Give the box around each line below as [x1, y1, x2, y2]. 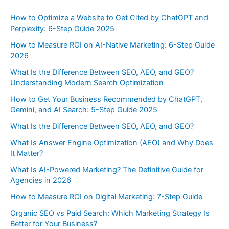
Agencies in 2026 [10, 175, 71, 185]
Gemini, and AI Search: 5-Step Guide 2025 [10, 105, 157, 114]
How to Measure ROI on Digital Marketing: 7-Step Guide [10, 192, 202, 201]
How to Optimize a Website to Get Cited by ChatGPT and [10, 13, 208, 23]
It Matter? [10, 148, 43, 158]
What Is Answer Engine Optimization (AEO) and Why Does [10, 138, 213, 147]
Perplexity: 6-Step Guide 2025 [10, 24, 114, 34]
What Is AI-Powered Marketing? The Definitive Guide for [10, 165, 203, 174]
